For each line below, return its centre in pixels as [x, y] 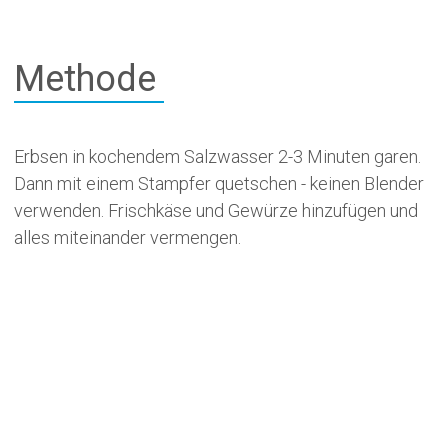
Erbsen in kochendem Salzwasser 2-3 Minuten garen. [217, 156]
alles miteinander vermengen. [127, 237]
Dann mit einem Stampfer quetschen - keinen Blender [218, 183]
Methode [84, 79]
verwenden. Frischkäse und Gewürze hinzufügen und [215, 210]
